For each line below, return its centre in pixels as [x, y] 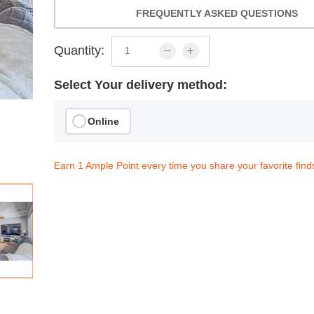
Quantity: [80, 51]
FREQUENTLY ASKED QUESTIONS [217, 13]
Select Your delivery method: [141, 84]
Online [104, 121]
